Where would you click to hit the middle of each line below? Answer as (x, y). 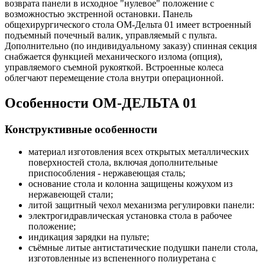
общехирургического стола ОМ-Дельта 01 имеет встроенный (128, 24)
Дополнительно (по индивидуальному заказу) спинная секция (131, 46)
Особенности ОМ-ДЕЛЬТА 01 (101, 103)
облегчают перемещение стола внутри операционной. (114, 77)
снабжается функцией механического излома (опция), (114, 56)
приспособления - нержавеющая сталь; (107, 173)
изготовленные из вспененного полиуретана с (122, 258)
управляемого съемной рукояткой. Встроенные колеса (114, 67)
